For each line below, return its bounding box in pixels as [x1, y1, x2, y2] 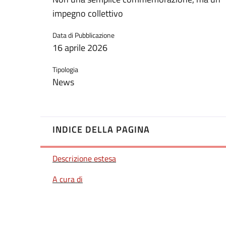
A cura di [52, 173, 83, 186]
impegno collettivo [52, 7, 123, 21]
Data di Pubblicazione [52, 30, 115, 41]
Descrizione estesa [52, 152, 116, 164]
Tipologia [52, 64, 78, 75]
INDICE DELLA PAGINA [52, 122, 150, 137]
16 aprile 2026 [52, 41, 107, 55]
